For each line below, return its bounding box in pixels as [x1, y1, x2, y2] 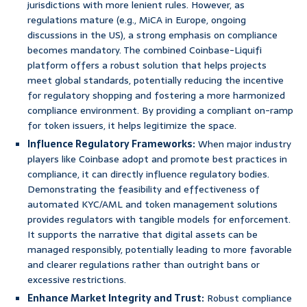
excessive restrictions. [27, 272, 126, 288]
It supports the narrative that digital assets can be [27, 227, 258, 243]
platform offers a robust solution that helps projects [27, 58, 267, 73]
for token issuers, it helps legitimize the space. [27, 118, 236, 134]
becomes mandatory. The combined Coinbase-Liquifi [27, 42, 262, 58]
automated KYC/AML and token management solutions [27, 197, 278, 212]
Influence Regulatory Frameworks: [27, 136, 195, 152]
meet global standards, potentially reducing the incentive [27, 73, 284, 88]
